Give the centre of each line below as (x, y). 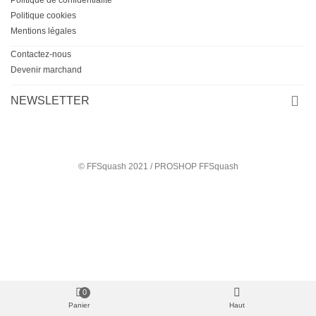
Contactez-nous (41, 54)
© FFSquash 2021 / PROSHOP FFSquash (158, 166)
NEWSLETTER (50, 101)
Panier (79, 305)
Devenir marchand (46, 70)
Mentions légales (43, 31)
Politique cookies (43, 16)
